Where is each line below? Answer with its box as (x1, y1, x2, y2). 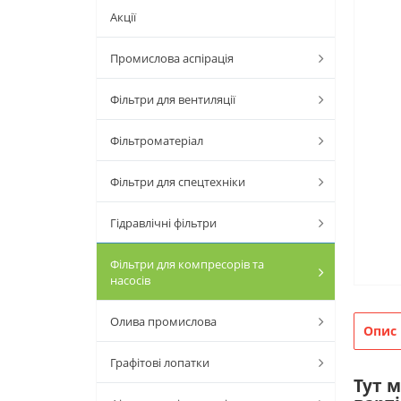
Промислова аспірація (110, 50, 234, 66)
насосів (110, 272, 150, 288)
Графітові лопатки (110, 354, 209, 371)
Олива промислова (110, 313, 217, 329)
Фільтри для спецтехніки (110, 174, 245, 190)
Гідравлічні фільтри (110, 215, 217, 231)
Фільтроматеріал (110, 132, 203, 149)
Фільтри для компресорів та (110, 256, 264, 272)
